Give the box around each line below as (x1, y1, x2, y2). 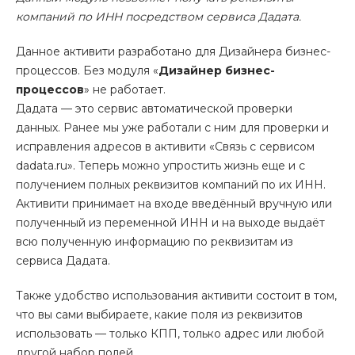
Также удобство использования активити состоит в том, (16, 288, 337, 303)
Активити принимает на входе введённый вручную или (16, 197, 332, 211)
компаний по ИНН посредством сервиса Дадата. (16, 10, 301, 24)
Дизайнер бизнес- (158, 63, 275, 78)
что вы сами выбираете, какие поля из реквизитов (16, 307, 303, 322)
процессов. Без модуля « (16, 63, 158, 78)
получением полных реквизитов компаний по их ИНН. (16, 177, 326, 192)
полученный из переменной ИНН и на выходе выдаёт (16, 216, 325, 230)
